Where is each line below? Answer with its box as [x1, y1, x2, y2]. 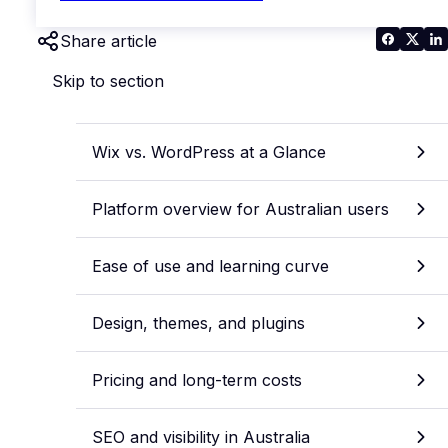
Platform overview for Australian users [92, 198, 389, 219]
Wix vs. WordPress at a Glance [92, 141, 326, 162]
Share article [60, 30, 157, 51]
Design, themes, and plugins [92, 312, 305, 333]
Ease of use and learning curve [92, 255, 329, 276]
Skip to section [52, 70, 164, 91]
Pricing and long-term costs [92, 369, 302, 390]
